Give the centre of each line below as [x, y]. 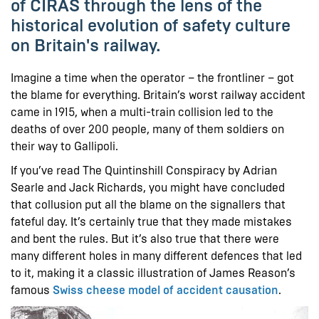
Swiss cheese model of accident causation [166, 290]
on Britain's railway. [88, 45]
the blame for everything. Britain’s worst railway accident [158, 95]
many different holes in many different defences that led [156, 256]
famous [32, 290]
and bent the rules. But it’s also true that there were [145, 239]
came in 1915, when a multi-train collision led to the [142, 112]
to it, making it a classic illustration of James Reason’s [153, 273]
